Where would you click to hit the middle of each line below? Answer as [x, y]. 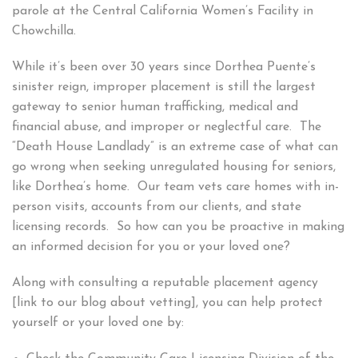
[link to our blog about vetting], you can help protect [167, 303]
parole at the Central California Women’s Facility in [163, 12]
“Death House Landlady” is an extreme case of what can [175, 147]
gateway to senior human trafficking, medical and [155, 107]
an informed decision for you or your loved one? [151, 247]
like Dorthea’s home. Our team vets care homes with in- [175, 187]
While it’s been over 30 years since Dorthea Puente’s [164, 68]
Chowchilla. [46, 32]
